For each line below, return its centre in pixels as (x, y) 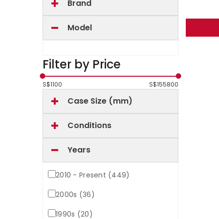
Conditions (89, 125)
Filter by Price (82, 64)
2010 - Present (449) (93, 175)
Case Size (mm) (100, 101)
